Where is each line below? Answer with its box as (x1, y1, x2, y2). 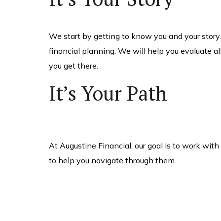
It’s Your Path (48, 79, 167, 106)
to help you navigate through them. (48, 155, 176, 165)
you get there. (48, 60, 98, 71)
